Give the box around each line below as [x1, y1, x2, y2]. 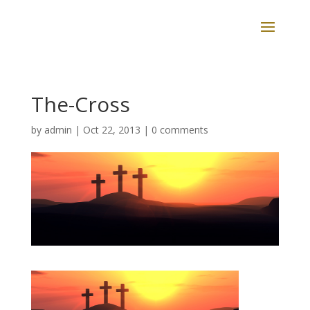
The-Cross [30, 90, 130, 118]
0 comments [151, 123, 208, 136]
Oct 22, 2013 [82, 123, 140, 136]
